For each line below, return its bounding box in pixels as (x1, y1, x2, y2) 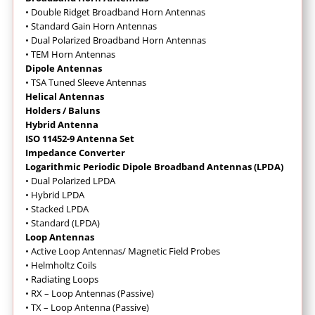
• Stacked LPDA (25, 202, 89, 216)
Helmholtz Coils (28, 259, 98, 272)
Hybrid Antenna (25, 118, 98, 131)
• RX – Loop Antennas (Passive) (25, 287, 154, 300)
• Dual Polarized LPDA (25, 174, 115, 188)
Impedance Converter (25, 146, 125, 160)
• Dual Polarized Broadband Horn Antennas (25, 34, 206, 47)
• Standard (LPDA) (25, 217, 100, 230)
